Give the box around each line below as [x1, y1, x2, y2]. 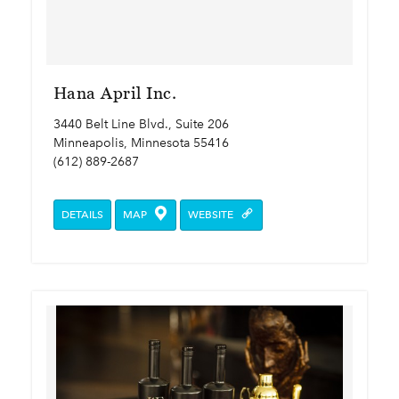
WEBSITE [187, 208, 236, 221]
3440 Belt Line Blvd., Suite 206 [53, 116, 229, 132]
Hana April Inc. [53, 83, 176, 102]
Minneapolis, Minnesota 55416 [53, 134, 229, 151]
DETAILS [61, 208, 103, 221]
